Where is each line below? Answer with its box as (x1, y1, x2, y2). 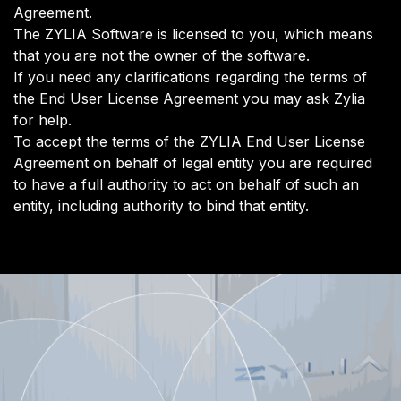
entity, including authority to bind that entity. (13, 196, 313, 215)
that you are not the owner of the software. (13, 46, 310, 64)
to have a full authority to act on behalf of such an (13, 175, 359, 193)
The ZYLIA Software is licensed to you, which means (13, 24, 373, 43)
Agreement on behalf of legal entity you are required (13, 153, 372, 172)
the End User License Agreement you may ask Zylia (13, 89, 365, 107)
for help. (13, 110, 72, 129)
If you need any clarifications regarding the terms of (13, 67, 367, 86)
